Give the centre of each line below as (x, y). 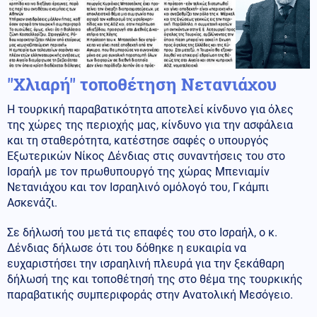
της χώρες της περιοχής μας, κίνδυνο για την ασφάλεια (150, 125)
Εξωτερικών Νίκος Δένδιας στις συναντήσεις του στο (146, 156)
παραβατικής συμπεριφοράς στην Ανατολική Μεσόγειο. (150, 295)
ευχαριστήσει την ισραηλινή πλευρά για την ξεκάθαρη (146, 264)
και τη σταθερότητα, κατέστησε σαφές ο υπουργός (138, 141)
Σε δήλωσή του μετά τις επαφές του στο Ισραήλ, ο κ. (142, 233)
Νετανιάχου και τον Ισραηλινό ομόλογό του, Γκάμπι (138, 188)
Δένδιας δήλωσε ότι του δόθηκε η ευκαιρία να (127, 248)
